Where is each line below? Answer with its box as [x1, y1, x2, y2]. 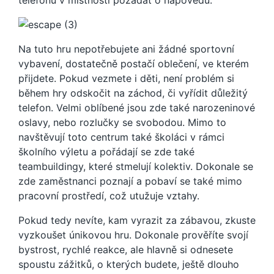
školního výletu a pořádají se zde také [18, 146, 194, 158]
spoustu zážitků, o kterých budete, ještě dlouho [18, 258, 239, 270]
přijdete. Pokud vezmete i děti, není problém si [18, 72, 234, 84]
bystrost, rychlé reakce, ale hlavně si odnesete [18, 243, 233, 256]
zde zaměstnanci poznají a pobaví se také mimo [18, 175, 242, 187]
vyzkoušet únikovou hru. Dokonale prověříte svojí [18, 229, 248, 241]
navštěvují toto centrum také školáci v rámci [18, 131, 224, 143]
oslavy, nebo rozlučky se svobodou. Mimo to [18, 116, 226, 128]
